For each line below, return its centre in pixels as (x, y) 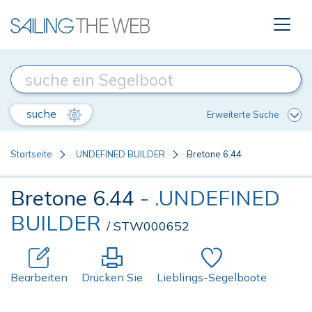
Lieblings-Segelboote (212, 277)
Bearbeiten (39, 277)
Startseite (31, 154)
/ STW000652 (148, 226)
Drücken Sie (112, 277)
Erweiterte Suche (243, 114)
